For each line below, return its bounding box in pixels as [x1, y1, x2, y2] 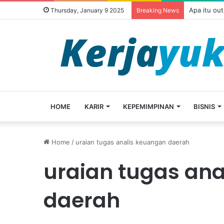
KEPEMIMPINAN [123, 102, 174, 110]
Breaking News [136, 6, 179, 14]
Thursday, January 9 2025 [49, 6, 124, 14]
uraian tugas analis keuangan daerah [75, 138, 189, 146]
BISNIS [193, 102, 215, 110]
